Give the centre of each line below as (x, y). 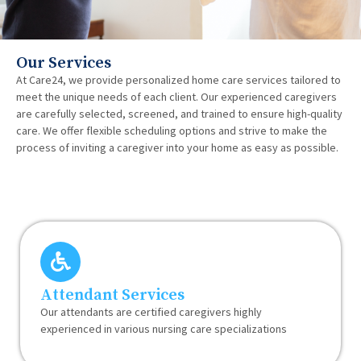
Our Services (64, 63)
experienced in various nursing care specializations (164, 328)
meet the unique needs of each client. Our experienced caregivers (176, 96)
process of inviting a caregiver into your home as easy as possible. (177, 147)
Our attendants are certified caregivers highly (151, 311)
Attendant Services (112, 295)
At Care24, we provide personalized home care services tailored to (178, 79)
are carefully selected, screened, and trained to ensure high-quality (179, 113)
